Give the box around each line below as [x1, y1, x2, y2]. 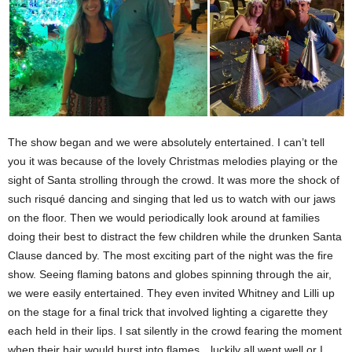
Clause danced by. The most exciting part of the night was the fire [8, 249, 333, 262]
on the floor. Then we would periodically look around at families [8, 211, 320, 224]
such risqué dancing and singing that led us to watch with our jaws [8, 192, 335, 205]
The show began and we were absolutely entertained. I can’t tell [8, 136, 324, 148]
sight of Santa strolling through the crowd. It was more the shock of [8, 174, 339, 186]
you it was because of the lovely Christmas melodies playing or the [8, 155, 338, 167]
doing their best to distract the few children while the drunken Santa [8, 230, 342, 243]
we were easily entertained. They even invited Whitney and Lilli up [8, 287, 335, 299]
